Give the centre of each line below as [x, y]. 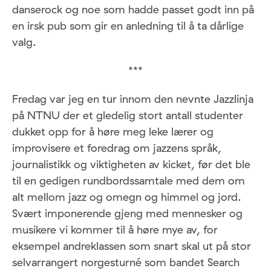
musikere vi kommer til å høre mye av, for [115, 229]
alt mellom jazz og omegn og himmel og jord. [127, 197]
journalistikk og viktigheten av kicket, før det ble [131, 164]
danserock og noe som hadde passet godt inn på [133, 9]
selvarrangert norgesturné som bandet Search [126, 262]
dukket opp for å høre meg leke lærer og [113, 131]
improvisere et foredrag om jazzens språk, [117, 148]
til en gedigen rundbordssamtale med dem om [129, 180]
